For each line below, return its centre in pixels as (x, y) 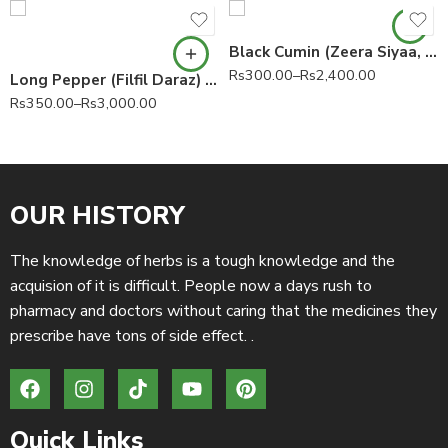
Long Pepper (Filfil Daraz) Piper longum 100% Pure (211, 79)
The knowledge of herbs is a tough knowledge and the (202, 260)
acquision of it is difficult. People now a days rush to (191, 285)
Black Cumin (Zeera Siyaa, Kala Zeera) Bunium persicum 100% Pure (431, 51)
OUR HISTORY (97, 215)
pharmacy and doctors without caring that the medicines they (223, 310)
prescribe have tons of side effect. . (132, 335)
